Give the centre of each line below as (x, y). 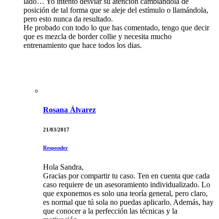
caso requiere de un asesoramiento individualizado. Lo (127, 185)
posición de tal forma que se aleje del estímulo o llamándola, (116, 10)
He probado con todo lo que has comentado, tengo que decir (116, 28)
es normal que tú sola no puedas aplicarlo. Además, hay (128, 202)
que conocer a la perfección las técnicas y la (110, 211)
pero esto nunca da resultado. (68, 19)
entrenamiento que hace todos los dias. (83, 45)
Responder (55, 148)
